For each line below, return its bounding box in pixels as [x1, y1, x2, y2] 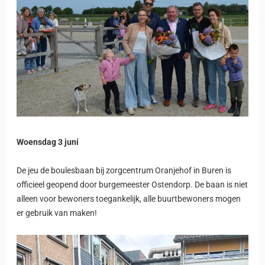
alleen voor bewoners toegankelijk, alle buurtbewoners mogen [17, 193, 241, 204]
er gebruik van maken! [17, 208, 97, 218]
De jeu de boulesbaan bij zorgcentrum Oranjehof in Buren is [17, 165, 231, 176]
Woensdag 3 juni [17, 137, 79, 147]
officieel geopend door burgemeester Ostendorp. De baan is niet [17, 179, 248, 190]
